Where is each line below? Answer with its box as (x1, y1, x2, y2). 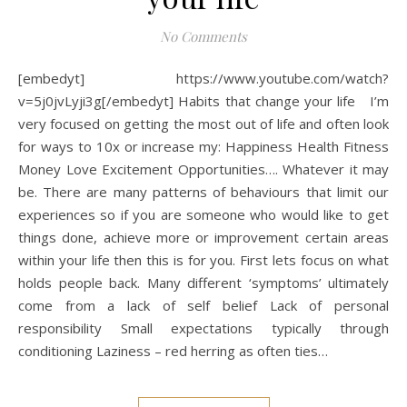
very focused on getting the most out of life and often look (18, 114, 389, 133)
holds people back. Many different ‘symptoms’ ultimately (18, 273, 389, 292)
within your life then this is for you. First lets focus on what (18, 250, 389, 269)
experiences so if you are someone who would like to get (18, 204, 389, 223)
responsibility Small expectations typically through (18, 318, 389, 337)
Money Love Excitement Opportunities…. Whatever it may (18, 159, 389, 178)
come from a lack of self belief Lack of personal (18, 295, 389, 314)
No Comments (160, 26, 247, 45)
